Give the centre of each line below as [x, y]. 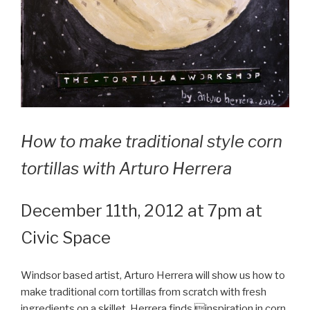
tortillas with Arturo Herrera [126, 168]
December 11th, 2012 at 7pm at [142, 211]
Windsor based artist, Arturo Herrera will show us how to [153, 275]
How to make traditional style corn [152, 141]
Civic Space [67, 238]
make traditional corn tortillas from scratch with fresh [144, 292]
